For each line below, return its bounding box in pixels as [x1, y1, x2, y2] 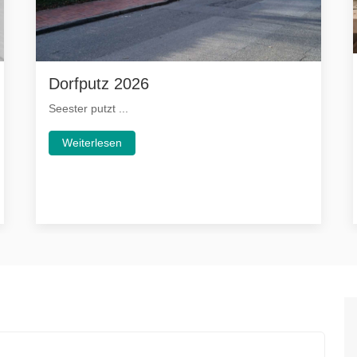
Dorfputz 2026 [49, 74, 150, 92]
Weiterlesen [62, 135, 123, 149]
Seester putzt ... [49, 101, 129, 115]
